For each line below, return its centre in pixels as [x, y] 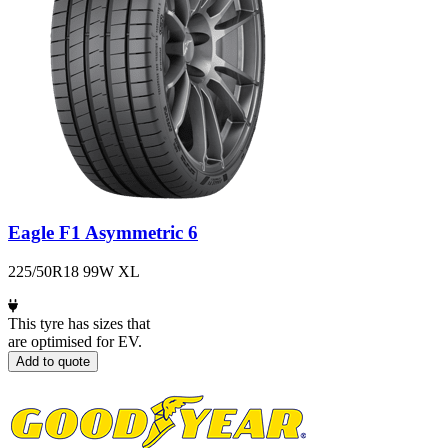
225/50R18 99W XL [74, 271]
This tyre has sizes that [79, 323]
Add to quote [53, 361]
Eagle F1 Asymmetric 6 [103, 233]
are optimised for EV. [75, 341]
